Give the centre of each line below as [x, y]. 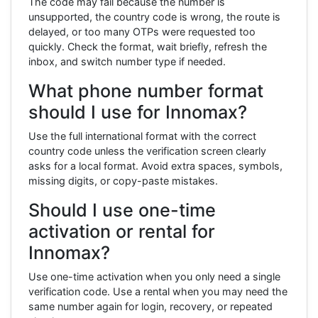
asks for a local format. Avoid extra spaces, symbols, [155, 165]
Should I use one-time [122, 210]
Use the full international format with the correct [142, 136]
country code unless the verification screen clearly [147, 150]
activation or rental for [122, 231]
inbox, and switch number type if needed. [127, 61]
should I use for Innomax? [138, 112]
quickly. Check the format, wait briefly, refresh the [148, 46]
